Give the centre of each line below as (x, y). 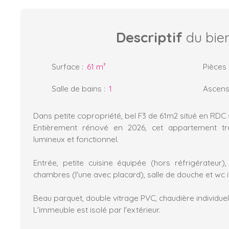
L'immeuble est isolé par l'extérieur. (97, 209)
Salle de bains (77, 88)
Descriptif (149, 37)
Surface (66, 66)
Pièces (215, 66)
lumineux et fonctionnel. (76, 139)
